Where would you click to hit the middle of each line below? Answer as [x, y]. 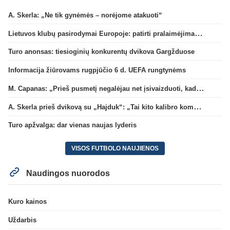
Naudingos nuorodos [67, 174]
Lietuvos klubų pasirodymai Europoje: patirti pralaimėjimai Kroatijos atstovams [199, 33]
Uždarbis [22, 220]
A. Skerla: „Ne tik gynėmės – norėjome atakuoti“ [85, 15]
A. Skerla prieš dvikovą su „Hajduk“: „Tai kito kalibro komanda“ [198, 106]
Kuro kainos [27, 201]
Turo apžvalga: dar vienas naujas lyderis [72, 125]
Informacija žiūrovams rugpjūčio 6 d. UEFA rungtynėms [97, 70]
